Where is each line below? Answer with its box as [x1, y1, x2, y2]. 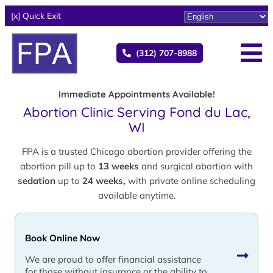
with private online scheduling [126, 174, 255, 186]
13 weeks [98, 160, 139, 172]
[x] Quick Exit [11, 10, 61, 21]
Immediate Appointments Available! [58, 88, 215, 100]
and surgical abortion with [139, 160, 253, 172]
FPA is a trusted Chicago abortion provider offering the [21, 145, 252, 157]
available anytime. [97, 189, 175, 201]
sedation [18, 174, 55, 186]
